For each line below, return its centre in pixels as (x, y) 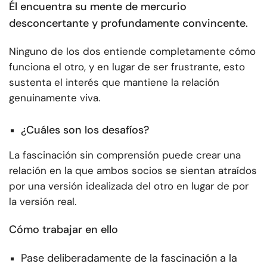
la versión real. (43, 201)
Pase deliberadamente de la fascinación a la (129, 258)
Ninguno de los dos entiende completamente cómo (132, 52)
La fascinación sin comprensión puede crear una (125, 155)
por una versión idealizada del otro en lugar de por (129, 186)
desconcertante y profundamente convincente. (128, 24)
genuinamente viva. (55, 98)
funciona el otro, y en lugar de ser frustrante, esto (127, 67)
